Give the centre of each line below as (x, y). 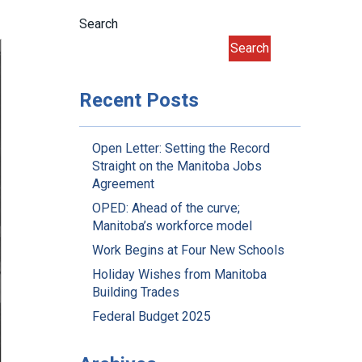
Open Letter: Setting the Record (181, 148)
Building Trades (136, 292)
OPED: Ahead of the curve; (166, 208)
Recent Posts (139, 100)
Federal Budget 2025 (152, 316)
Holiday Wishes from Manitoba (179, 274)
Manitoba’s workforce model (172, 226)
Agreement (123, 184)
